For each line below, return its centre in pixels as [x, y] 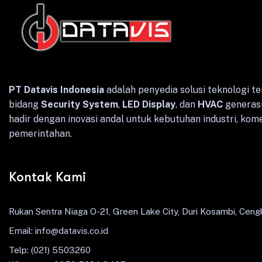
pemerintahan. [40, 133]
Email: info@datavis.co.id [58, 230]
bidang [25, 104]
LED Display [149, 104]
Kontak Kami [47, 177]
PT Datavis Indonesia [56, 89]
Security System [80, 104]
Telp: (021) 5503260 [50, 250]
